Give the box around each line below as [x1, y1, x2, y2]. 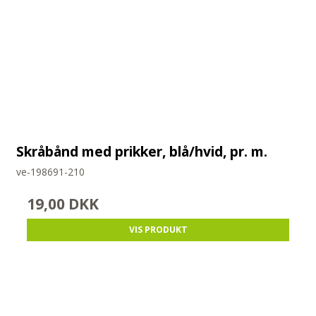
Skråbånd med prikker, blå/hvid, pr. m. [16, 141, 268, 161]
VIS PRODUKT [128, 224, 188, 236]
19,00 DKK [27, 194, 99, 214]
